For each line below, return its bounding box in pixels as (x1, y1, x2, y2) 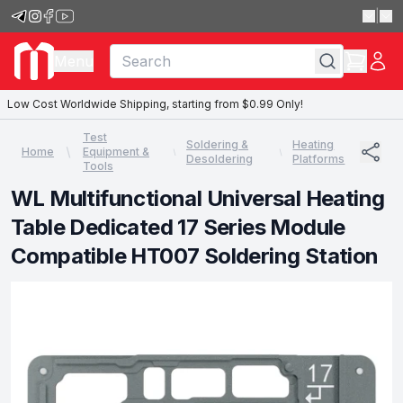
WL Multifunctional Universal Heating (11, 185, 385, 211)
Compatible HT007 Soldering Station (11, 243, 379, 269)
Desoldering (186, 152, 254, 166)
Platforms (292, 152, 345, 166)
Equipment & (83, 145, 149, 158)
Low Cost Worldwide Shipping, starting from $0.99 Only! (7, 97, 303, 111)
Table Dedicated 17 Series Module (11, 214, 345, 240)
